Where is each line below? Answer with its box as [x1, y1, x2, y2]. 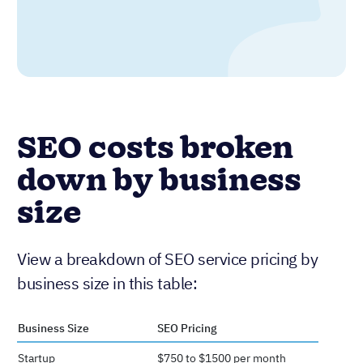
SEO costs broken [17, 126, 293, 171]
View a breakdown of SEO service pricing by [17, 247, 318, 270]
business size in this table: [17, 271, 197, 294]
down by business [17, 159, 301, 203]
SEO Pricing [157, 320, 217, 335]
